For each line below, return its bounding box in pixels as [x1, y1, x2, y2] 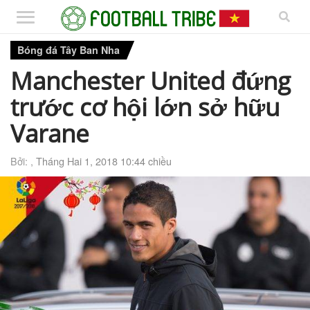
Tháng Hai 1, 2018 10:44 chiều [36, 153, 172, 168]
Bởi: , [10, 153, 36, 168]
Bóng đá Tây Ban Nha [17, 43, 120, 57]
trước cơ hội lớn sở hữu [10, 89, 280, 123]
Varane [10, 116, 89, 149]
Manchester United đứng [10, 63, 291, 97]
